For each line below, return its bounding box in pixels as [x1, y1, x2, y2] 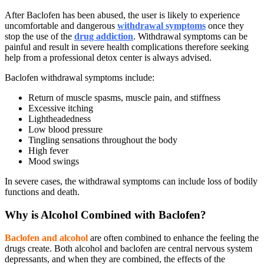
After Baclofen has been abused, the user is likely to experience [5, 10, 240, 21]
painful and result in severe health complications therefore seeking [5, 42, 249, 52]
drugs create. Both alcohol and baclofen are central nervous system [5, 243, 252, 253]
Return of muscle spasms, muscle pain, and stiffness [28, 93, 220, 103]
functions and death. [5, 187, 80, 197]
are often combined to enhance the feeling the [88, 232, 259, 243]
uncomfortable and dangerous [5, 21, 117, 31]
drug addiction [74, 31, 133, 42]
